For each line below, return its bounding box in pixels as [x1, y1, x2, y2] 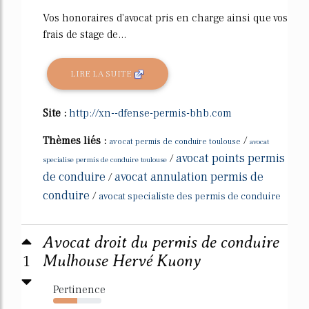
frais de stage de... [43, 28, 126, 42]
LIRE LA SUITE [70, 68, 134, 79]
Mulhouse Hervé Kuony [43, 252, 201, 270]
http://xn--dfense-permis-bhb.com [69, 106, 232, 120]
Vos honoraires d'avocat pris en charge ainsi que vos [43, 11, 288, 26]
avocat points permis [176, 150, 285, 166]
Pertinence [53, 283, 106, 297]
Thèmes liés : [43, 134, 109, 148]
